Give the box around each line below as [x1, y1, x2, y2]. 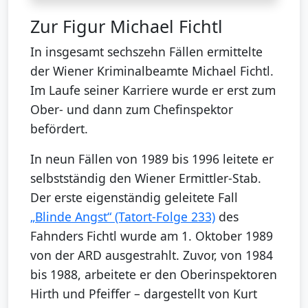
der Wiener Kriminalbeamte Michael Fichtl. [30, 62, 274, 79]
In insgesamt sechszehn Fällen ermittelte [30, 43, 263, 60]
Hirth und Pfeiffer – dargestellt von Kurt [30, 285, 257, 302]
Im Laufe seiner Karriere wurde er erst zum [30, 81, 276, 98]
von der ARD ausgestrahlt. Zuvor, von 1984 [30, 246, 273, 263]
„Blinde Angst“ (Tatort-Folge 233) [30, 208, 215, 225]
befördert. [30, 120, 88, 137]
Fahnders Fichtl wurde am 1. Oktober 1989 [30, 227, 273, 244]
